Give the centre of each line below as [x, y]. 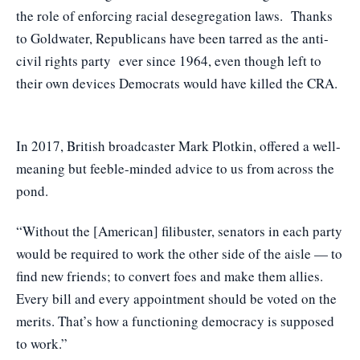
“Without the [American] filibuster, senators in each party [179, 231]
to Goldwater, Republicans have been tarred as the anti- [172, 38]
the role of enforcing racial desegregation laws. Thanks [174, 15]
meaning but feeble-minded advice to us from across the [175, 168]
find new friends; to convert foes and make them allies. [170, 276]
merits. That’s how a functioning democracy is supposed [175, 321]
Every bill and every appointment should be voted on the [176, 298]
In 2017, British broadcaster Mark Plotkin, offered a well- [178, 145]
